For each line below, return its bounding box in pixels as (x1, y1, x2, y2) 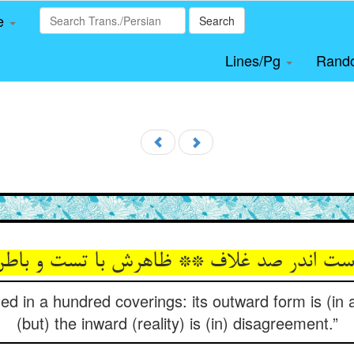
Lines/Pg (224, 50, 284, 70)
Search (199, 13, 235, 28)
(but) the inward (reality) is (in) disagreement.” (16, 311, 338, 334)
